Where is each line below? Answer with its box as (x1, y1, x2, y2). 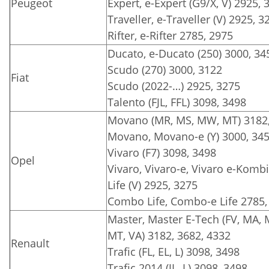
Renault (11, 235, 49, 250)
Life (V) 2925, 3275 (107, 177, 198, 192)
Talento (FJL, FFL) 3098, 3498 (107, 94, 246, 109)
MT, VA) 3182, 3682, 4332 (107, 228, 231, 243)
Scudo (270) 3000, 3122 (107, 62, 222, 77)
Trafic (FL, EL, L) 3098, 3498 (107, 244, 240, 259)
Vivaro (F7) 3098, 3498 (107, 145, 216, 160)
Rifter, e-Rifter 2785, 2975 (107, 28, 233, 43)
